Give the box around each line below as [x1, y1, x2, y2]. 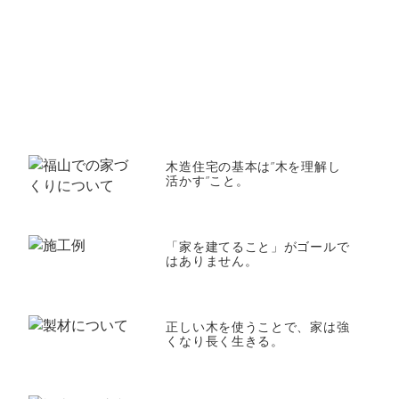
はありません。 [166, 252, 258, 269]
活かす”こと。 [166, 172, 249, 189]
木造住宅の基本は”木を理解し [166, 158, 341, 175]
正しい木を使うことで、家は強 [166, 318, 350, 335]
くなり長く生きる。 [166, 332, 284, 349]
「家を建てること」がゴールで [166, 238, 350, 255]
